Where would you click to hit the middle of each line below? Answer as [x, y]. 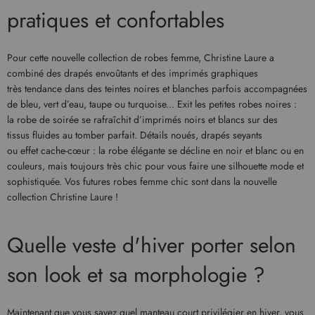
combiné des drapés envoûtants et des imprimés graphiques [133, 73]
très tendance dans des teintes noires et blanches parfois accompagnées [157, 89]
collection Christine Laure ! [63, 197]
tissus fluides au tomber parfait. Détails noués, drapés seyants [135, 135]
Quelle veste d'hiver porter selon [152, 245]
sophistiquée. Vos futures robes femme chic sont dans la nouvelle [142, 181]
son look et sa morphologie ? [136, 274]
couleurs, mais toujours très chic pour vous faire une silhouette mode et [155, 166]
